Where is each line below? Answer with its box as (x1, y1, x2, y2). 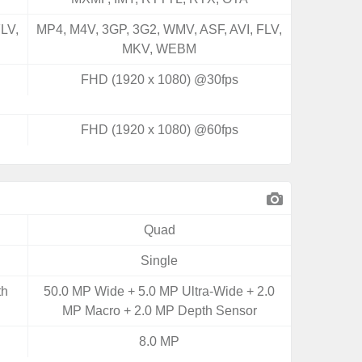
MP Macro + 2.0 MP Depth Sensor (61, 304, 257, 318)
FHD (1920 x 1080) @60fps (80, 123, 238, 137)
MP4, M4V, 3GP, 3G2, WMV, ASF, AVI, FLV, (36, 23, 283, 36)
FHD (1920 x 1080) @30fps (80, 73, 238, 86)
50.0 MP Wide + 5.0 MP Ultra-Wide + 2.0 (44, 284, 276, 298)
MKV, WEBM (122, 42, 197, 56)
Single (141, 254, 179, 267)
